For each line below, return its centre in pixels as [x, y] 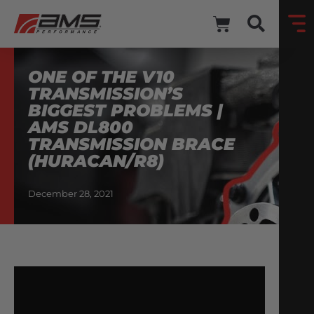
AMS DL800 [81, 128]
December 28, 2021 [71, 194]
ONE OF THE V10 [101, 77]
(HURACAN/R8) [96, 161]
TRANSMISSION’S [105, 94]
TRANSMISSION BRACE [131, 144]
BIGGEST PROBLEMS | [125, 111]
